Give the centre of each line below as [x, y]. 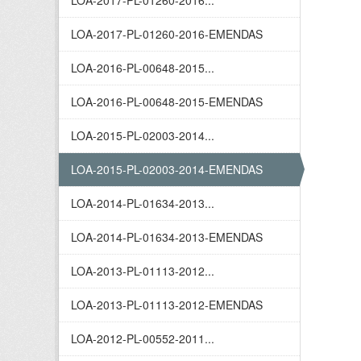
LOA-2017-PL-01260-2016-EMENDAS [167, 34]
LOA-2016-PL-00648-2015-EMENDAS [167, 102]
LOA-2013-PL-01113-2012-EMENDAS [167, 305]
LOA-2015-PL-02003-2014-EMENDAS [167, 169]
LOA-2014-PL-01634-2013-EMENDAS [167, 237]
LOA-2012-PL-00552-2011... [143, 338]
